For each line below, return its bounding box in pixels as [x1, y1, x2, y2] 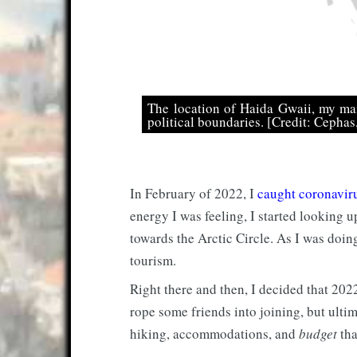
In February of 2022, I [130, 184, 258, 203]
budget [299, 324, 338, 343]
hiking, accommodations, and [130, 324, 300, 343]
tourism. [130, 251, 177, 270]
